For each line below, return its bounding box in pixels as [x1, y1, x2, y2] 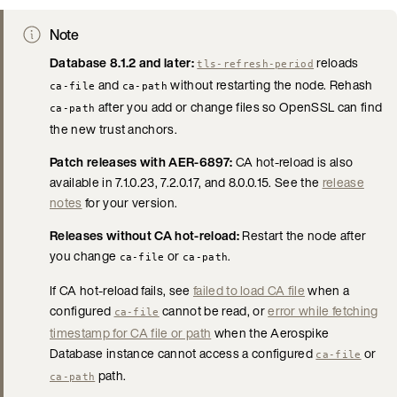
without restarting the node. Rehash [167, 74, 373, 94]
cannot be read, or [159, 300, 269, 320]
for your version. [82, 192, 178, 212]
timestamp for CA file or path [50, 323, 212, 342]
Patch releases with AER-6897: [50, 152, 233, 171]
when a [305, 280, 350, 300]
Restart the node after [238, 225, 367, 245]
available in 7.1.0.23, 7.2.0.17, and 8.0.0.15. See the [50, 172, 323, 191]
